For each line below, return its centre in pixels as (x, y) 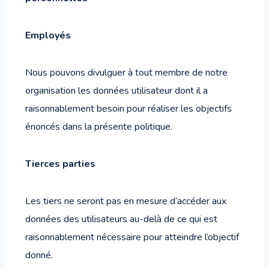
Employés (48, 35)
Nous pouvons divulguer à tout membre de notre (126, 73)
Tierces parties (60, 164)
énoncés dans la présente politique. (99, 127)
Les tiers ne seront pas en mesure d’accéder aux (126, 201)
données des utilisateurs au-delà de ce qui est (121, 219)
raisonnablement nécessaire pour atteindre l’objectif (132, 237)
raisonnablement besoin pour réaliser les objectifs (128, 109)
